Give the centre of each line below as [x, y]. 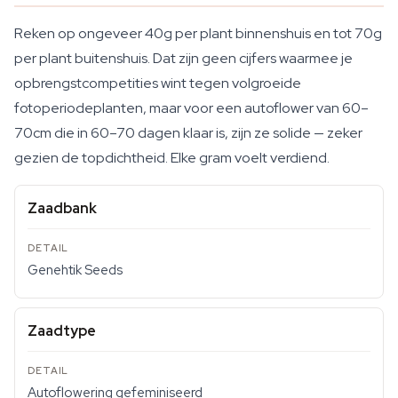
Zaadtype [62, 331]
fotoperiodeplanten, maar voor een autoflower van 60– [191, 108]
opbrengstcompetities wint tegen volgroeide [158, 83]
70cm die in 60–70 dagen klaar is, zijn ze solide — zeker [188, 133]
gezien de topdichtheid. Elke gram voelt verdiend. [172, 158]
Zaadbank [62, 208]
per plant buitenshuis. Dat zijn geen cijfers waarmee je [183, 58]
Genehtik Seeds [75, 270]
